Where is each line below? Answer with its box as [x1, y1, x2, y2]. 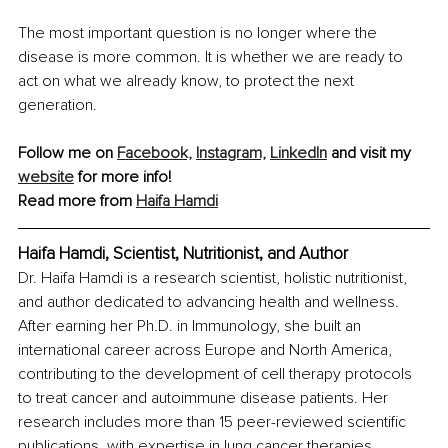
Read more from [18, 191, 136, 212]
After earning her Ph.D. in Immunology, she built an [18, 316, 365, 337]
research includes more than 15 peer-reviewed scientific [18, 412, 410, 433]
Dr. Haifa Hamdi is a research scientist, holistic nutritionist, [18, 268, 411, 289]
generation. [18, 95, 97, 116]
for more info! [74, 167, 171, 188]
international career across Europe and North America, [18, 340, 396, 361]
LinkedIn [270, 143, 327, 164]
